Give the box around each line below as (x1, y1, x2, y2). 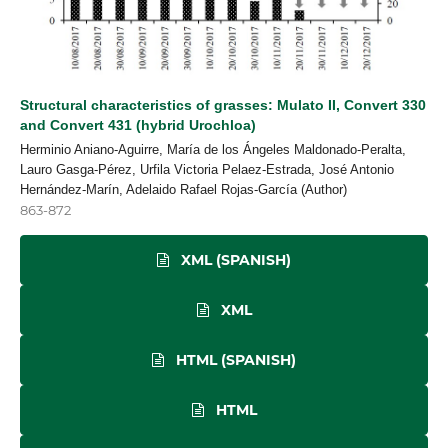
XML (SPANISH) (177, 251, 291, 270)
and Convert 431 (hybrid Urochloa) (20, 117, 256, 134)
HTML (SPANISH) (172, 351, 296, 370)
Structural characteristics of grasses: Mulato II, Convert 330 (20, 97, 426, 114)
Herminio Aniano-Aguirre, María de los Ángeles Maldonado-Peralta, (20, 142, 406, 158)
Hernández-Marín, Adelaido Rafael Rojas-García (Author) (20, 182, 347, 198)
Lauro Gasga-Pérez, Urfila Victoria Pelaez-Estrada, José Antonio (20, 162, 394, 178)
